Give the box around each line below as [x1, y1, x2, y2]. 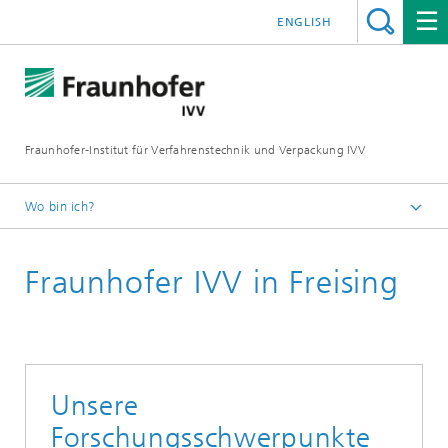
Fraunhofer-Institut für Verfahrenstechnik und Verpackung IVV [25, 143, 365, 157]
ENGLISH [276, 15, 332, 29]
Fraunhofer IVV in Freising [25, 263, 399, 301]
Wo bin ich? [25, 199, 96, 214]
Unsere [51, 389, 139, 422]
